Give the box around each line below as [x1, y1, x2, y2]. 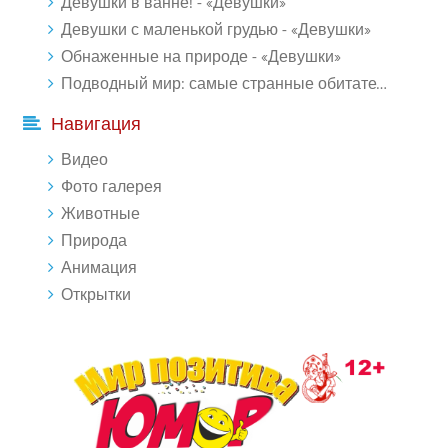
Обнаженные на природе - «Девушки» [61, 47, 341, 67]
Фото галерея [61, 177, 162, 197]
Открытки [61, 285, 131, 305]
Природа [61, 231, 127, 251]
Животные [61, 204, 140, 224]
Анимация [61, 258, 137, 278]
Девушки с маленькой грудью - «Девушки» [61, 20, 371, 40]
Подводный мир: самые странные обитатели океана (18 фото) [61, 74, 376, 94]
